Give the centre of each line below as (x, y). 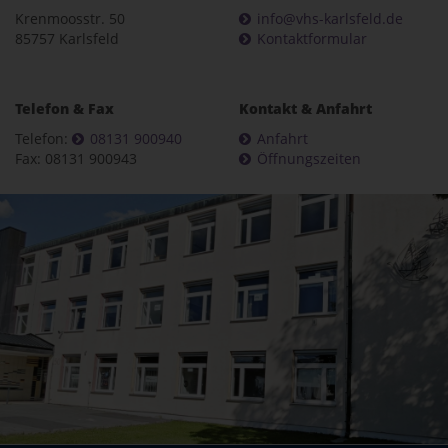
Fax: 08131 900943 (76, 158)
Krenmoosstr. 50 (70, 18)
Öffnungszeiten (309, 158)
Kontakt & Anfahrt (305, 108)
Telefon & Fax (64, 108)
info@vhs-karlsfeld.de (330, 18)
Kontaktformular (312, 38)
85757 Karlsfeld (67, 38)
